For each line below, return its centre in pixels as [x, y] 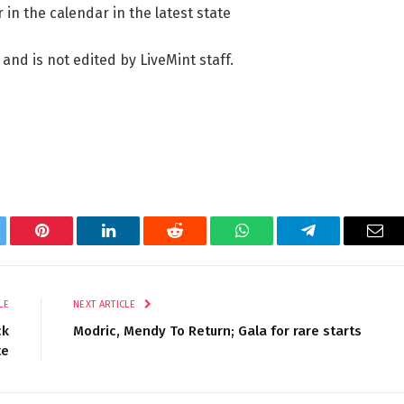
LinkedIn [137, 244]
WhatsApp [275, 244]
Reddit [195, 244]
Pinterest [69, 244]
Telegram [338, 244]
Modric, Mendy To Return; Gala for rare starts [217, 331]
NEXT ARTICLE [106, 305]
